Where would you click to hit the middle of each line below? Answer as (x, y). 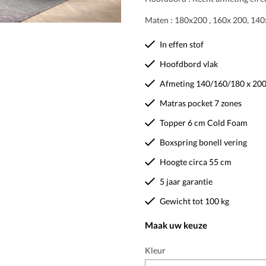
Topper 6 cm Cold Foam (204, 122)
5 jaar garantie (186, 181)
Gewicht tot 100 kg (194, 201)
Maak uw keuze (176, 225)
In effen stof (182, 44)
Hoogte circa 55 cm (196, 161)
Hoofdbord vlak (189, 64)
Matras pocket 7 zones (201, 103)
